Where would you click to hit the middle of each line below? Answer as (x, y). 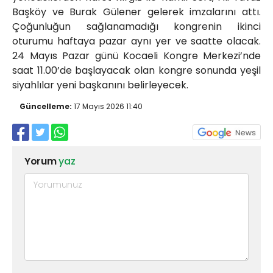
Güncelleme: (46, 107)
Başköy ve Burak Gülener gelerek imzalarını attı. (136, 12)
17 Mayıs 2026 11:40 (107, 107)
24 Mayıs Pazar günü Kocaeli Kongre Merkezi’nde (136, 56)
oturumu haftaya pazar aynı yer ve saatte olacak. (136, 41)
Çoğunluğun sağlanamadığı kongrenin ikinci (136, 27)
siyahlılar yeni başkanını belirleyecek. (100, 85)
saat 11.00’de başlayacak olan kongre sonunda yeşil (136, 71)
